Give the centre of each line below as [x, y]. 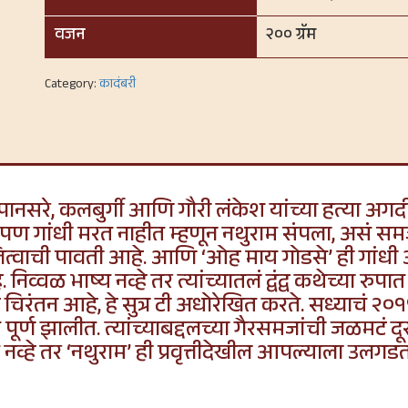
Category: [72, 86]
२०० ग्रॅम [291, 36]
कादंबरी [117, 86]
